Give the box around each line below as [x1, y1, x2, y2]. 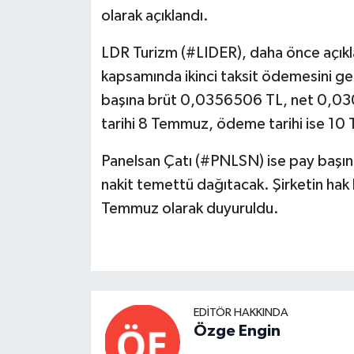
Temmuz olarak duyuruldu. [100, 200, 279, 217]
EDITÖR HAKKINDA [193, 307, 288, 319]
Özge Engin [193, 323, 281, 340]
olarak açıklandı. [100, 7, 209, 24]
